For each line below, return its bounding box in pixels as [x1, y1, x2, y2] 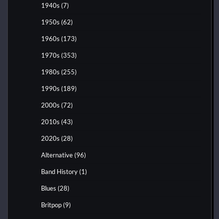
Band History [41, 168, 78, 176]
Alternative [41, 151, 73, 159]
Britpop [41, 201, 62, 209]
